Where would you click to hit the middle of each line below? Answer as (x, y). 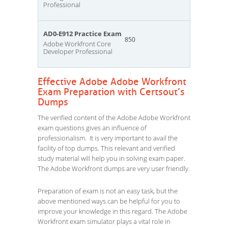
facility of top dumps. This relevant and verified (106, 148)
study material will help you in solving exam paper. (111, 158)
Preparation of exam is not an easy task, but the (108, 191)
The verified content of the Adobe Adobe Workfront (114, 118)
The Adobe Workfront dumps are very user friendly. (114, 168)
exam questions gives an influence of (92, 128)
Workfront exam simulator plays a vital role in (104, 221)
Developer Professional (78, 51)
